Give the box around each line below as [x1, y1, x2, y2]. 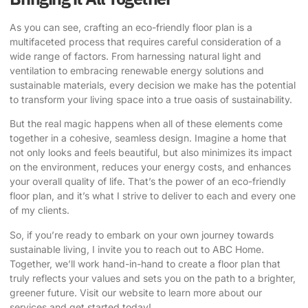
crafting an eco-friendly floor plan [84, 21, 234, 33]
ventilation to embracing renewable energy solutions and [10, 64, 264, 76]
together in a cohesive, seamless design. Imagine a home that [10, 132, 287, 144]
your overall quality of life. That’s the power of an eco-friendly [10, 175, 286, 188]
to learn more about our [154, 286, 262, 298]
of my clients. [10, 204, 69, 217]
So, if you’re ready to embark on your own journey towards [10, 228, 274, 241]
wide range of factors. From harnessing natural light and [10, 49, 261, 62]
